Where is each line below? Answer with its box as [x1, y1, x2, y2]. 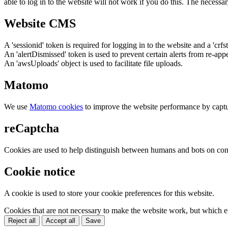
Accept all [46, 216, 75, 224]
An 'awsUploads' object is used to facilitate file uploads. [4, 59, 183, 68]
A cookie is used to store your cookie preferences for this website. [4, 188, 214, 197]
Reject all [8, 216, 36, 224]
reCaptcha [4, 121, 59, 135]
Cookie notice [4, 164, 75, 178]
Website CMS [4, 17, 76, 31]
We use [4, 102, 30, 111]
